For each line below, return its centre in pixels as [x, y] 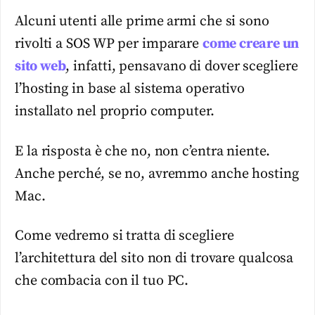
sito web [40, 67]
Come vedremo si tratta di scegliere [124, 236]
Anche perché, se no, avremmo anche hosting [157, 174]
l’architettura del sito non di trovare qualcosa [154, 259]
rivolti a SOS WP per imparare [109, 44]
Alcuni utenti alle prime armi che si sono [142, 22]
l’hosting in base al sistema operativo [130, 89]
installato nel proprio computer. [115, 112]
